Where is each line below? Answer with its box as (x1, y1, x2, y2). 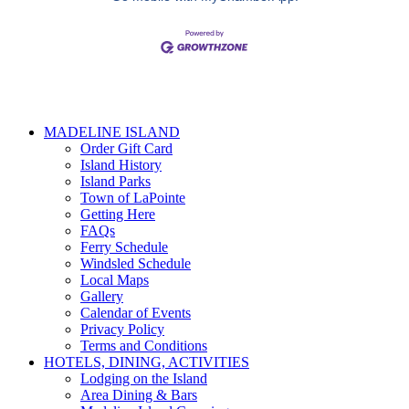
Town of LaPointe (80, 189, 185, 205)
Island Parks (80, 173, 151, 189)
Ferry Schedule (80, 238, 168, 255)
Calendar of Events (80, 304, 191, 320)
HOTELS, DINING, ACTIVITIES (44, 353, 249, 370)
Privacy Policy (80, 320, 164, 337)
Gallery (80, 288, 123, 304)
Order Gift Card (80, 140, 173, 156)
